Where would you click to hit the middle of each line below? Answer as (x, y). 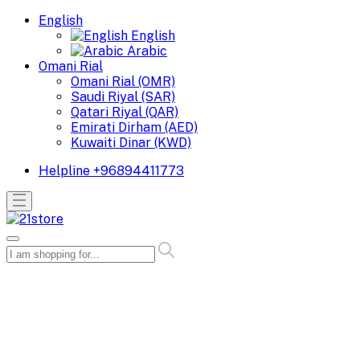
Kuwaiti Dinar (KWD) (131, 143)
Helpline (64, 171)
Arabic (147, 51)
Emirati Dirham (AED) (134, 127)
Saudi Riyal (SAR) (123, 97)
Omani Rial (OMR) (123, 82)
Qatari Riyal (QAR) (125, 112)
